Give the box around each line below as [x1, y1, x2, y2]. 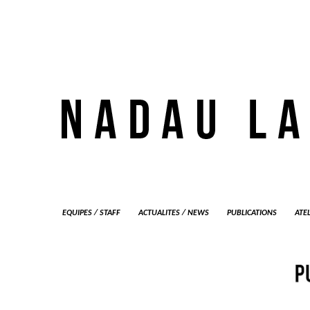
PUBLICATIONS [227, 209, 277, 218]
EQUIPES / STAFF [62, 209, 120, 218]
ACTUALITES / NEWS [138, 209, 209, 218]
